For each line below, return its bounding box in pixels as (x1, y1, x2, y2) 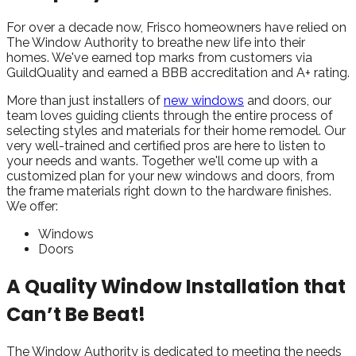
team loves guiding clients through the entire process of (6, 107, 333, 123)
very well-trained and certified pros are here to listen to (6, 137, 326, 153)
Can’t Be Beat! (6, 300, 145, 327)
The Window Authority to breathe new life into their (6, 34, 305, 50)
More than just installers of (6, 92, 164, 108)
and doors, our (244, 92, 331, 108)
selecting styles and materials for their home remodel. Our (6, 122, 346, 138)
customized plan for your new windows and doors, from (6, 168, 335, 184)
